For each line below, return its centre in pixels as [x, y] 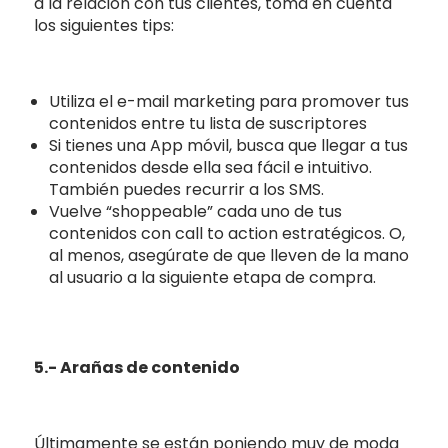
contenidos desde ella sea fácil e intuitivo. [211, 167]
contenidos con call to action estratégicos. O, [227, 233]
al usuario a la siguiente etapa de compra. [215, 277]
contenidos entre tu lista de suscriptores [208, 123]
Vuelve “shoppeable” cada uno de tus [196, 211]
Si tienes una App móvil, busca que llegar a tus [229, 145]
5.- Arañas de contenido [137, 367]
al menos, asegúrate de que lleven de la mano [229, 255]
